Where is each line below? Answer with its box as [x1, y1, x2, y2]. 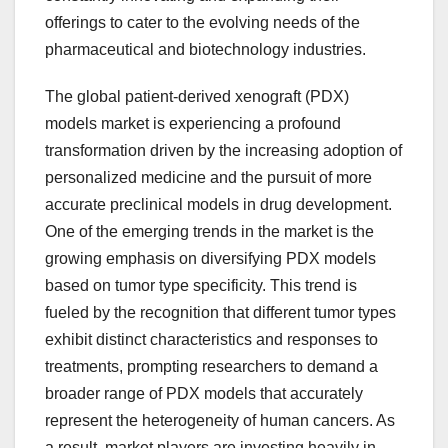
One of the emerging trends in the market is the [45, 223, 374, 241]
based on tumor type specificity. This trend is [45, 277, 357, 295]
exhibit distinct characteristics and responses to [45, 331, 378, 349]
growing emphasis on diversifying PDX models [45, 250, 376, 268]
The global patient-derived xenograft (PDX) [45, 88, 349, 106]
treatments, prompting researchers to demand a [45, 358, 378, 376]
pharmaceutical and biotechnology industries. [45, 41, 366, 59]
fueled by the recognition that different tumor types [45, 304, 396, 322]
